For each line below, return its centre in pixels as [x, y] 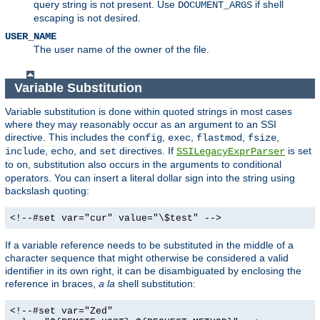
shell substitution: [155, 283]
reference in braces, [52, 283]
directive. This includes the [66, 137]
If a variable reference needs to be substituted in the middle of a [149, 245]
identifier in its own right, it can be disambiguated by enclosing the [153, 270]
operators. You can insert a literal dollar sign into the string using [150, 177]
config [145, 137]
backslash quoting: [47, 190]
